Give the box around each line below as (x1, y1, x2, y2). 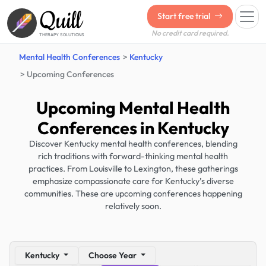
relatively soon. (104, 201, 161, 211)
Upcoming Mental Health (36, 97, 230, 118)
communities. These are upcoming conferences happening (24, 188, 242, 199)
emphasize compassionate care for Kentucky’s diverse (32, 176, 234, 186)
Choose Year (88, 250, 138, 261)
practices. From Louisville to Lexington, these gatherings (28, 163, 238, 174)
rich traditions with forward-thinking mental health (38, 151, 228, 161)
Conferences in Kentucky (37, 117, 229, 138)
